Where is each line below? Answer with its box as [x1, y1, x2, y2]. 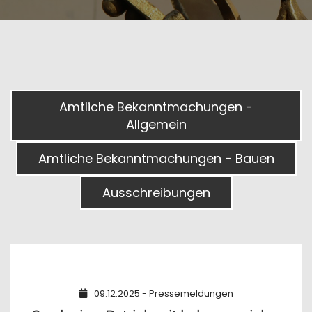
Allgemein [125, 116, 187, 133]
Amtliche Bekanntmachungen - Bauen [38, 150, 274, 167]
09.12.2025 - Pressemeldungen [93, 287, 233, 300]
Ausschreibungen [102, 184, 210, 201]
